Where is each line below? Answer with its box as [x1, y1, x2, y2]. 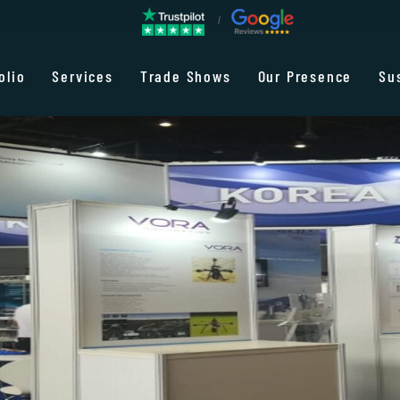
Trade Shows [139, 66, 231, 87]
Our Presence [257, 66, 353, 87]
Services [52, 66, 113, 87]
